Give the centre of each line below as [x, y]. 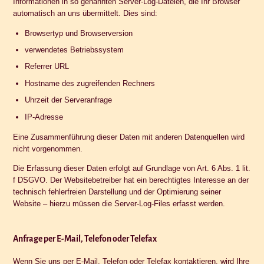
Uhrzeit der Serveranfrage [68, 100]
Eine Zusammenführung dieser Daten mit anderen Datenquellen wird [129, 137]
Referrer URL [47, 67]
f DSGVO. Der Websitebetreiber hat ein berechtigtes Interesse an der [131, 180]
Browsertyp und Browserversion [78, 33]
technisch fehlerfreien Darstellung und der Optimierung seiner [117, 192]
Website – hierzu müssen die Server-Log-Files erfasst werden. [119, 203]
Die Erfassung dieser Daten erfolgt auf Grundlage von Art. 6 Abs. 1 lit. [132, 168]
